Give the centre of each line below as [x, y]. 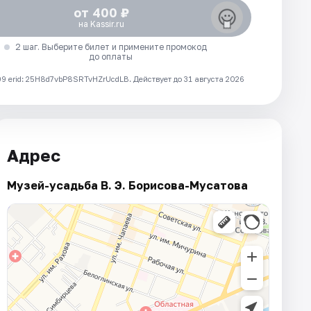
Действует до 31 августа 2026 [189, 78]
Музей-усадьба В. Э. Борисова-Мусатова [127, 186]
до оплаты [111, 56]
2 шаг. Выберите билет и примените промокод [111, 47]
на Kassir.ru [101, 24]
